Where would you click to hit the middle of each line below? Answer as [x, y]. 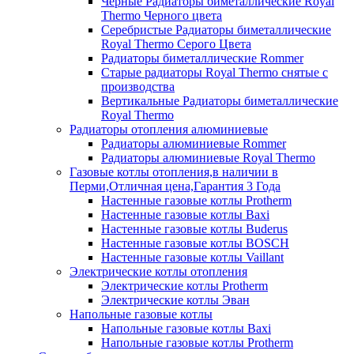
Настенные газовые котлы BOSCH [195, 243]
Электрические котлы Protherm [185, 285]
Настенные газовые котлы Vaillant [192, 257]
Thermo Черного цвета [162, 15]
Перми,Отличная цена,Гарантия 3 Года [175, 186]
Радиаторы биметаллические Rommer [202, 58]
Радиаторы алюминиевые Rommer [194, 143]
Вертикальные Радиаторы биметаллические [220, 100]
